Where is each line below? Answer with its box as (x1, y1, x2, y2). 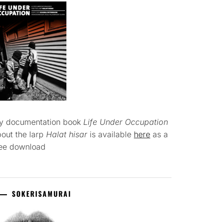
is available (87, 129, 134, 139)
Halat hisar (46, 129, 88, 139)
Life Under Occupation (83, 117, 168, 127)
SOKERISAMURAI (12, 188, 72, 199)
